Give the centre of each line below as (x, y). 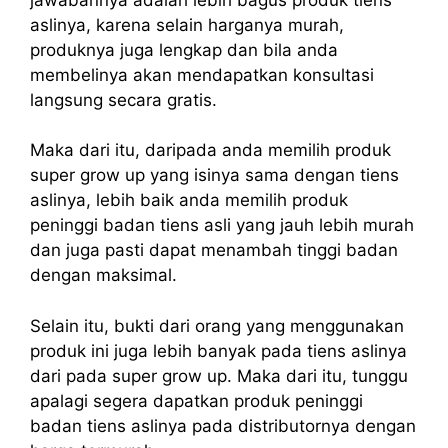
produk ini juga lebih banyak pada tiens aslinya (218, 350)
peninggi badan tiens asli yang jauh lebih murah (222, 225)
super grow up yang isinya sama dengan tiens (214, 175)
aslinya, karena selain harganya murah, (187, 24)
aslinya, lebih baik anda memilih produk (189, 200)
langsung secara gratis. (123, 99)
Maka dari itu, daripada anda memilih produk (210, 150)
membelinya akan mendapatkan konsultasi (202, 74)
